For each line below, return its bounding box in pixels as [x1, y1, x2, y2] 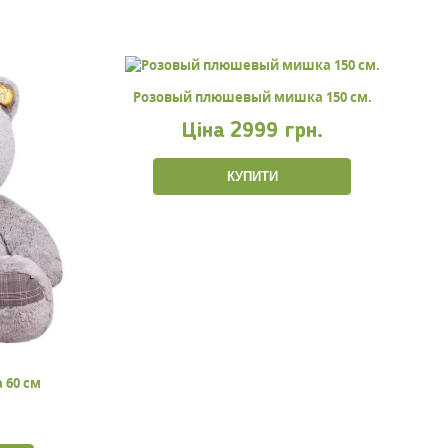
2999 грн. [229, 120, 323, 143]
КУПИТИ [226, 169, 278, 185]
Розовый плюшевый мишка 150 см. [132, 88, 372, 107]
